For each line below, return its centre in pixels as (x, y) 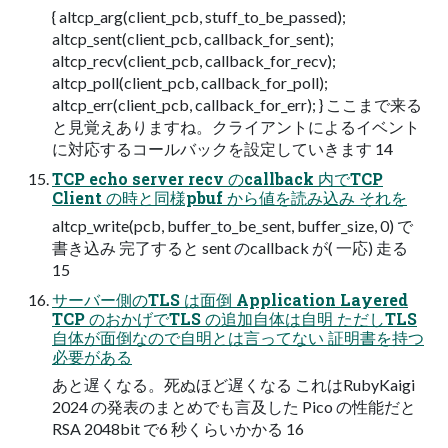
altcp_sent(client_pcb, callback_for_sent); (193, 38)
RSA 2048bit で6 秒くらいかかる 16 (178, 428)
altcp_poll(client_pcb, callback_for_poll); (190, 82)
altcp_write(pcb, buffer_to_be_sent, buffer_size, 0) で (232, 225)
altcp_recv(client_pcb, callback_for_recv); (194, 60)
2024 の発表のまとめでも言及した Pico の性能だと (234, 406)
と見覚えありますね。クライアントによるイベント (236, 126)
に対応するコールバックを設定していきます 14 (222, 148)
